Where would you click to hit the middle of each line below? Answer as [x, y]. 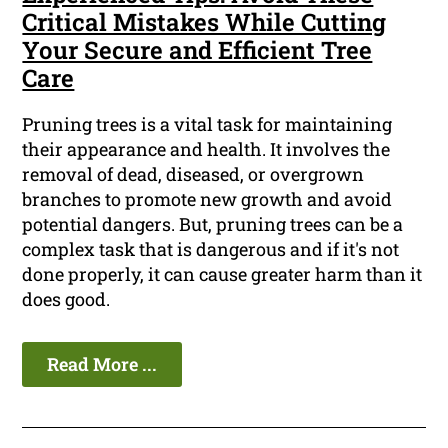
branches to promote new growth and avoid [207, 199]
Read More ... [102, 364]
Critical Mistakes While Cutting [204, 22]
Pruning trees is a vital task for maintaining [207, 124]
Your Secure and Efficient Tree [197, 50]
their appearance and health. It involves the [206, 149]
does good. [66, 299]
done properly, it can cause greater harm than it [222, 274]
